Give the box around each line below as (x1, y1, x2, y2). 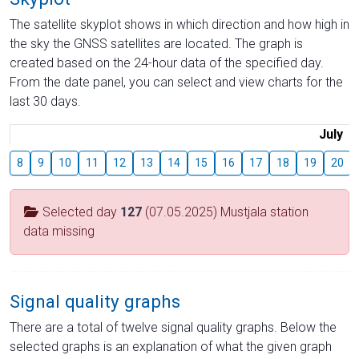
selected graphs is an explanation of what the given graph (10, 338, 332, 354)
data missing (23, 223, 95, 239)
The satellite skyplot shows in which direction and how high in (10, 16, 349, 32)
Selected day (39, 204, 120, 220)
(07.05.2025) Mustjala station (142, 204, 309, 220)
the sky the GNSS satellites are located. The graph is (10, 35, 303, 51)
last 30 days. (10, 93, 81, 109)
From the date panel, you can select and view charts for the (10, 74, 343, 90)
